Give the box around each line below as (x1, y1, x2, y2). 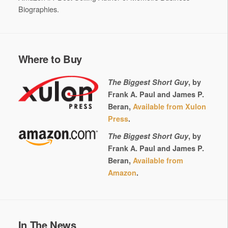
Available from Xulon (133, 101, 207, 111)
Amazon (108, 167, 137, 178)
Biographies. (18, 4, 59, 15)
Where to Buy (18, 51, 82, 66)
